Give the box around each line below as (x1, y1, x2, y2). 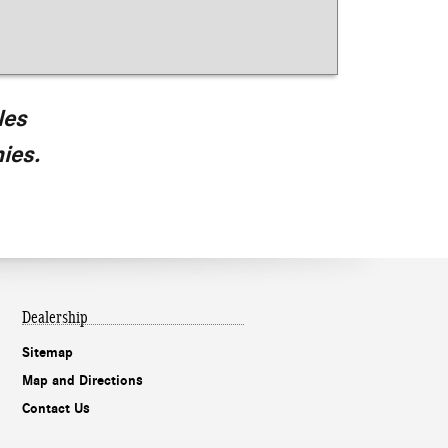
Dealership (22, 308, 88, 328)
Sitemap (22, 344, 73, 362)
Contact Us (22, 400, 90, 418)
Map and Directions (22, 372, 143, 390)
